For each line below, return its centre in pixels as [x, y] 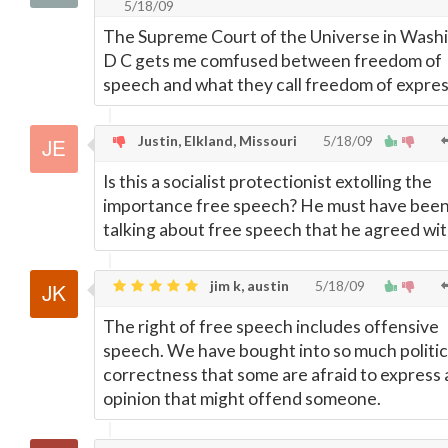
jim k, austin [248, 285]
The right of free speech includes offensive [271, 326]
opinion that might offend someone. [242, 398]
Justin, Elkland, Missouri [216, 140]
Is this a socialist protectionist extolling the [267, 181]
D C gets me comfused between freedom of [272, 60]
